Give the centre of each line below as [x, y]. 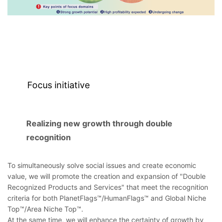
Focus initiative [58, 85]
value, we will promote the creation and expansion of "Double [107, 176]
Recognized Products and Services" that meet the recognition [108, 187]
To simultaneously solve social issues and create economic [102, 166]
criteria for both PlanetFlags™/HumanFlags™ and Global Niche [107, 198]
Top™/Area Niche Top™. [45, 209]
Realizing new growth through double [99, 124]
